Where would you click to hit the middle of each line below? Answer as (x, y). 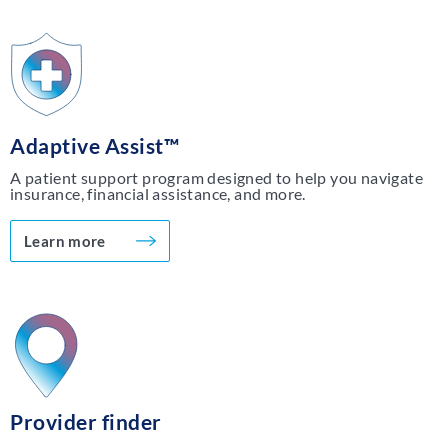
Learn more (65, 241)
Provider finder (86, 422)
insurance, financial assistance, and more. (158, 194)
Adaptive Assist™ (95, 146)
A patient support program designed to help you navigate (216, 178)
